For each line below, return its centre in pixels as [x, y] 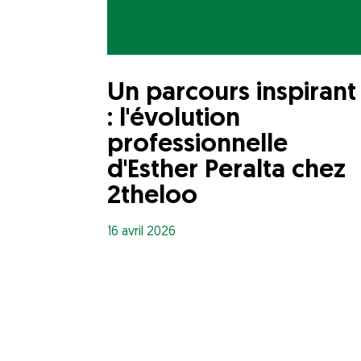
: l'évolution [174, 119]
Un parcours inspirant [232, 93]
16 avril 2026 [141, 232]
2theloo [152, 196]
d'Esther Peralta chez [226, 170]
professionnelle [197, 145]
